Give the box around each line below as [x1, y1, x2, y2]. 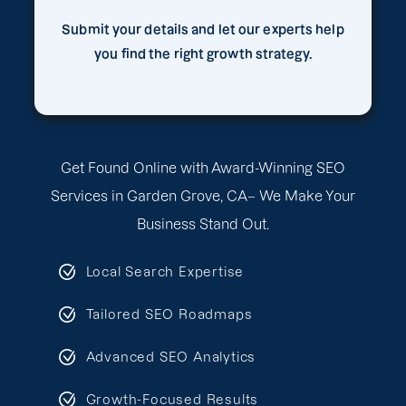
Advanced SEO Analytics [85, 349, 256, 364]
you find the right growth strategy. [94, 47, 312, 62]
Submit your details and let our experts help [62, 23, 344, 37]
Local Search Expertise [85, 264, 245, 279]
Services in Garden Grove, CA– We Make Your [51, 188, 355, 204]
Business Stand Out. [137, 217, 269, 232]
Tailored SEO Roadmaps [85, 306, 253, 322]
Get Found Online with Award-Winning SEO [61, 160, 345, 176]
